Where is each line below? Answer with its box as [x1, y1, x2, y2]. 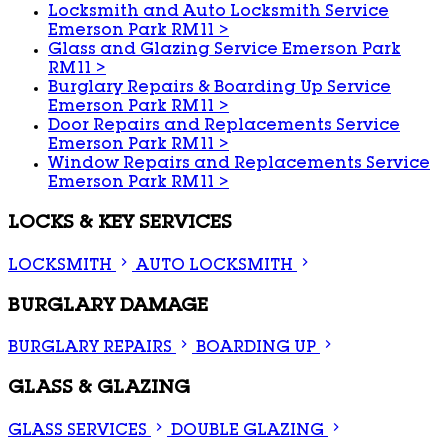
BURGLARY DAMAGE [8, 297, 208, 316]
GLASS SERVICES [8, 423, 147, 440]
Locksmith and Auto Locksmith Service [48, 5, 389, 22]
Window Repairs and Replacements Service [48, 157, 430, 174]
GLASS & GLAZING [8, 379, 190, 398]
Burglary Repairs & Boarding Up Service [48, 81, 391, 98]
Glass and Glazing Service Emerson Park [48, 43, 401, 60]
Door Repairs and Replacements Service [48, 119, 400, 136]
